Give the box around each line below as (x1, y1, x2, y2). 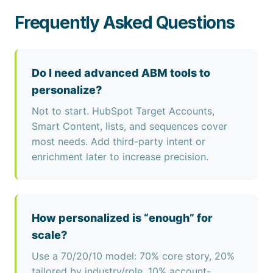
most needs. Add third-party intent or (32, 135, 205, 147)
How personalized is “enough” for (32, 211, 213, 224)
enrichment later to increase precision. (32, 151, 208, 163)
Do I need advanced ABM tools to (32, 66, 210, 79)
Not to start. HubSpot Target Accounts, (32, 105, 214, 117)
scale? (32, 229, 67, 241)
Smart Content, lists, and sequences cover (32, 120, 227, 132)
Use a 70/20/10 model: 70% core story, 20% (32, 250, 235, 262)
